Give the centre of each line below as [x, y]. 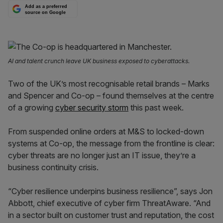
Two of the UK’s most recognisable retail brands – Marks [109, 84]
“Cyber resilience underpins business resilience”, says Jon [110, 191]
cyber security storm [92, 108]
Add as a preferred [46, 7]
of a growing [32, 108]
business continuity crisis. [53, 167]
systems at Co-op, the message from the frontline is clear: [111, 143]
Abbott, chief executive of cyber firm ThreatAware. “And [109, 203]
